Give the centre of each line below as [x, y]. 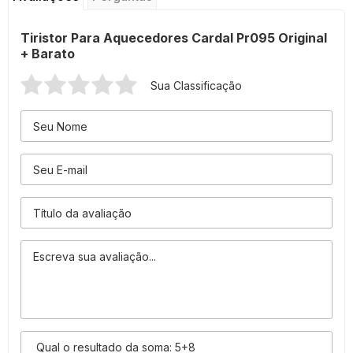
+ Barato [48, 54]
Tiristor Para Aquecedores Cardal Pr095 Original [174, 38]
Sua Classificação [196, 85]
